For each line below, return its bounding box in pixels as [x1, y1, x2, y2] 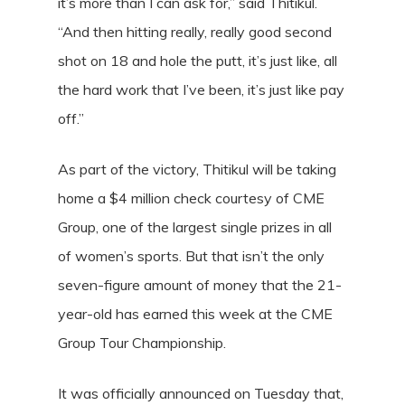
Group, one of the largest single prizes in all [58, 218, 332, 236]
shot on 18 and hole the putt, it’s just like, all [58, 52, 337, 70]
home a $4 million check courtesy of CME [58, 189, 325, 207]
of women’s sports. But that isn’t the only [58, 247, 325, 265]
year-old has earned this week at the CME [58, 305, 333, 323]
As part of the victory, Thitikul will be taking [58, 160, 336, 178]
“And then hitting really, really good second [58, 23, 332, 41]
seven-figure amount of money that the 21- [58, 276, 342, 294]
